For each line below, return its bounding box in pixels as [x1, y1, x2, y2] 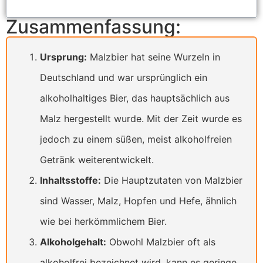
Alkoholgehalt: [40, 236, 106, 248]
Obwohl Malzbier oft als [106, 236, 215, 248]
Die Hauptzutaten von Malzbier [101, 174, 242, 187]
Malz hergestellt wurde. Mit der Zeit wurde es [40, 113, 242, 125]
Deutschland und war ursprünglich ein [40, 72, 207, 84]
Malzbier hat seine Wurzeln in [87, 51, 220, 63]
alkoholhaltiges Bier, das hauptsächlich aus [40, 92, 230, 104]
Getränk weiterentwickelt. [40, 154, 154, 166]
